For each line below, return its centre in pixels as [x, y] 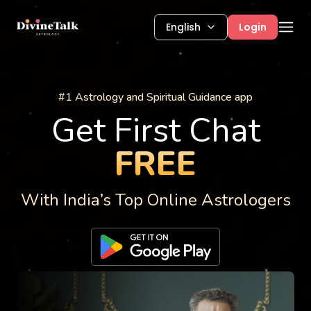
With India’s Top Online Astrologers [155, 200]
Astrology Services [67, 89]
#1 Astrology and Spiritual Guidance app [155, 97]
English [183, 27]
